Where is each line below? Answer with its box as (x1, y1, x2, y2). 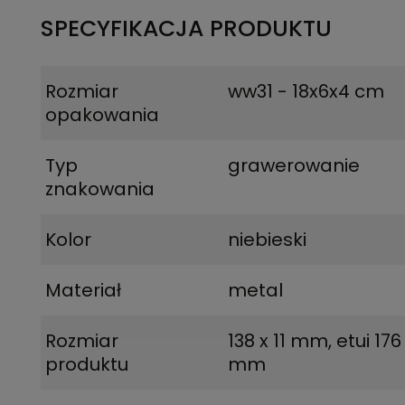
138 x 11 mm (228, 328, 329, 353)
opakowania (45, 102, 159, 127)
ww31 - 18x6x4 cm (228, 79, 385, 104)
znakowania (45, 176, 155, 202)
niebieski (228, 227, 307, 252)
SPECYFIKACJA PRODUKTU (41, 13, 332, 44)
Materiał (45, 278, 121, 303)
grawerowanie (228, 153, 361, 178)
